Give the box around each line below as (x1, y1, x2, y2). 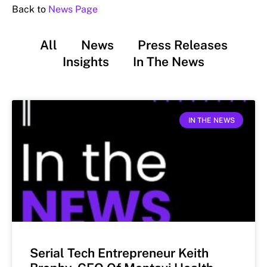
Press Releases (137, 38, 228, 53)
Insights (63, 54, 109, 70)
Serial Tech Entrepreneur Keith (30, 246, 209, 261)
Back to (12, 4, 48, 15)
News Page (48, 4, 98, 15)
